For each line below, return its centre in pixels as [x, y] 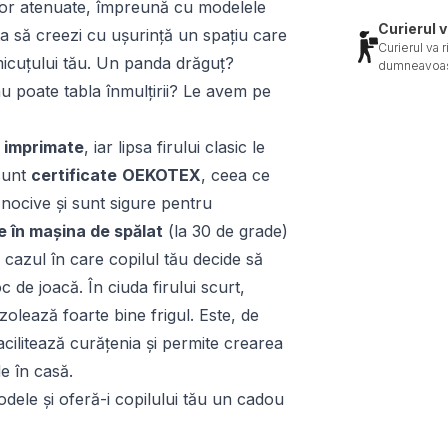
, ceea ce [235, 175]
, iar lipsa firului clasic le [174, 147]
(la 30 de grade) [225, 231]
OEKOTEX [161, 175]
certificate [74, 175]
